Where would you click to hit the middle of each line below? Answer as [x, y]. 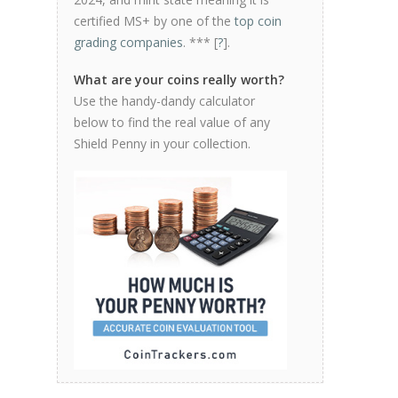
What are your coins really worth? [179, 80]
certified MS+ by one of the [154, 21]
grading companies [128, 42]
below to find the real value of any [172, 122]
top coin [258, 21]
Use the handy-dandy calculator [164, 101]
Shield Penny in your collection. [162, 143]
